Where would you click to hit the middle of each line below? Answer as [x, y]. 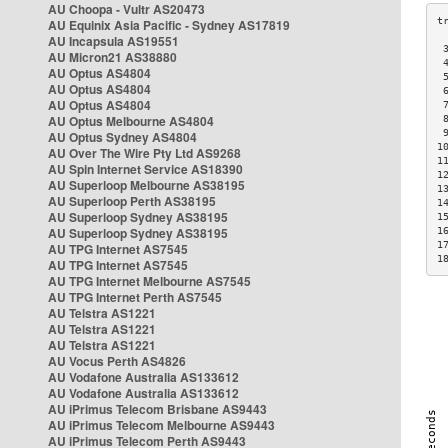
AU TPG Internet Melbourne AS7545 [149, 281]
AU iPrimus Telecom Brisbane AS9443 [157, 409]
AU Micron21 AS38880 [112, 57]
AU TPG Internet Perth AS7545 [135, 297]
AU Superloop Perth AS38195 [132, 201]
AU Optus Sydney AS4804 [122, 137]
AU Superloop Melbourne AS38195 [146, 185]
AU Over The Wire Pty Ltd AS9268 [144, 153]
